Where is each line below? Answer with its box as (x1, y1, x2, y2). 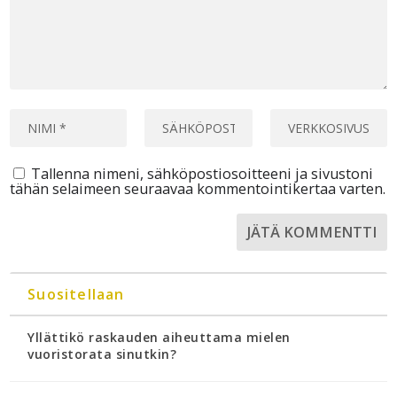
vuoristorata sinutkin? (27, 346, 177, 363)
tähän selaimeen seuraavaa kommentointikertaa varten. (10, 179, 386, 199)
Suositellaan (27, 284, 125, 305)
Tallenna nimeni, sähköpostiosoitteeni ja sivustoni (31, 164, 374, 184)
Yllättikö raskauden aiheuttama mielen (27, 329, 291, 346)
